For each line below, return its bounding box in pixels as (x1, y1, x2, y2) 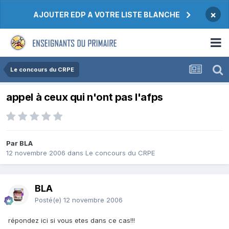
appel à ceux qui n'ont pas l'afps (6, 91, 163, 104)
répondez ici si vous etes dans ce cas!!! (8, 216, 135, 225)
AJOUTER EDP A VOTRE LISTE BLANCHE (33, 10, 180, 19)
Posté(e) (35, 196, 63, 204)
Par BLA (6, 139, 33, 148)
